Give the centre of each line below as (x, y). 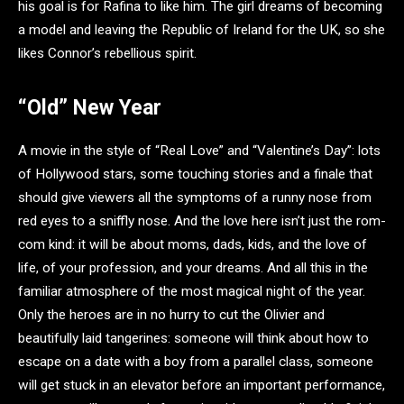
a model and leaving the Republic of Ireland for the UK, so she (202, 29)
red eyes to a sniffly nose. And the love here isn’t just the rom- (202, 220)
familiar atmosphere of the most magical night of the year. (192, 291)
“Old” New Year (90, 107)
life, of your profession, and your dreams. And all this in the (193, 267)
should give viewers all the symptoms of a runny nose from (195, 197)
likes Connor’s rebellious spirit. (107, 53)
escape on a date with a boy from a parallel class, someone (196, 361)
